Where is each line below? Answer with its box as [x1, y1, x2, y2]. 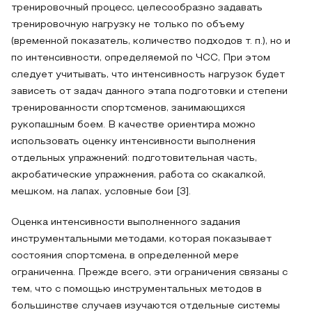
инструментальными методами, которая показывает [11, 235, 272, 244]
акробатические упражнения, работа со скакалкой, [11, 171, 265, 180]
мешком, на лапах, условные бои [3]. [11, 187, 191, 196]
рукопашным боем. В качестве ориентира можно [11, 120, 256, 130]
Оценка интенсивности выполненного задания [11, 218, 240, 227]
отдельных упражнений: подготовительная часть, [11, 154, 257, 163]
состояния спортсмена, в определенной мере [11, 251, 239, 260]
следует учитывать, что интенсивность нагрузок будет [11, 70, 285, 79]
